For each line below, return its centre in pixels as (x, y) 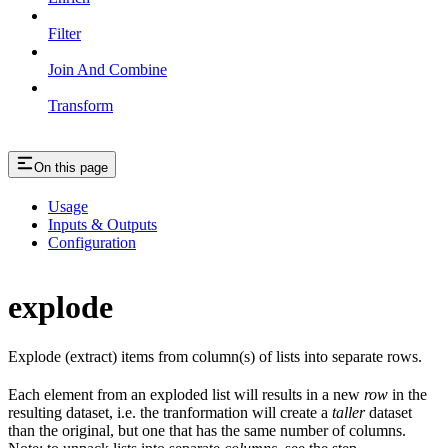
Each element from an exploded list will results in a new (186, 394)
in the (407, 394)
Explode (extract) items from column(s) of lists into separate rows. (215, 356)
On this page (71, 168)
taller (348, 412)
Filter (64, 34)
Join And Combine (107, 70)
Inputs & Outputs (102, 224)
